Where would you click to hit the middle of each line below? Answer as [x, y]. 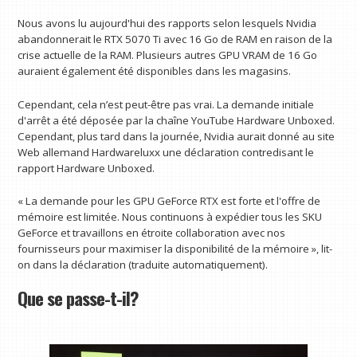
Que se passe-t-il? [78, 298]
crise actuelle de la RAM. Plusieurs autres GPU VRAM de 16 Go [168, 55]
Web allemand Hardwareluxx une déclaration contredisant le [166, 152]
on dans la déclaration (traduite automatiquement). [143, 265]
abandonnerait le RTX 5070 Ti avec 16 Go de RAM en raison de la [175, 39]
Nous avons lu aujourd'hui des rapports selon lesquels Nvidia [167, 23]
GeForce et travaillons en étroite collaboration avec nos [152, 233]
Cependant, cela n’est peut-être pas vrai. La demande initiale [166, 104]
